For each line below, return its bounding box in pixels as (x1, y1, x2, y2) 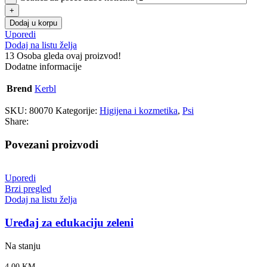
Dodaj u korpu (10, 18, 57, 27)
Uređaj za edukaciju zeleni (5, 216, 133, 229)
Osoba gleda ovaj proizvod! (17, 51, 121, 61)
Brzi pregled (5, 184, 51, 194)
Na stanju (5, 240, 41, 251)
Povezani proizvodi (5, 138, 98, 151)
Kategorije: (55, 105, 97, 116)
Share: (5, 116, 29, 126)
